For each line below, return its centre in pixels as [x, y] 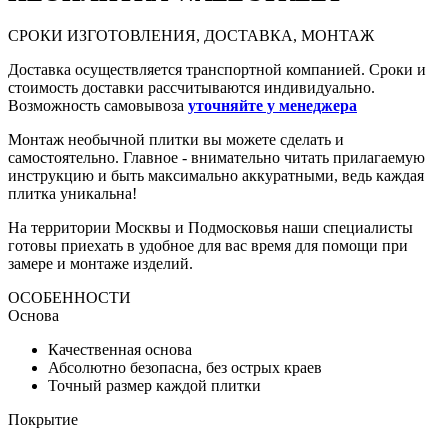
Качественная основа [120, 350]
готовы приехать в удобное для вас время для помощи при [208, 246]
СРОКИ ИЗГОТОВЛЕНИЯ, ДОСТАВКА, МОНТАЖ [191, 36]
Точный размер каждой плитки [154, 386]
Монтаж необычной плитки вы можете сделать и [176, 140]
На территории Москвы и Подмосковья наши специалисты [210, 228]
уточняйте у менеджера [272, 106]
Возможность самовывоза [98, 106]
